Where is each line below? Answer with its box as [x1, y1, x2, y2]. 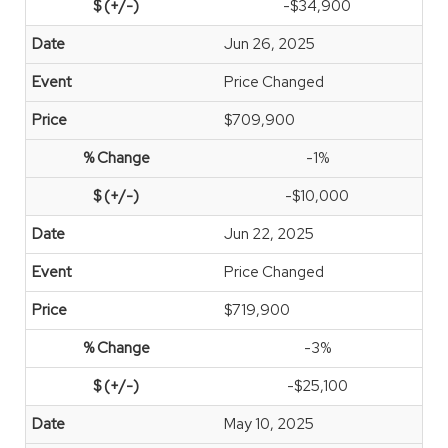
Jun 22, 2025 [224, 224, 314, 244]
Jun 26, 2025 [224, 34, 315, 54]
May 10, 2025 [224, 414, 314, 434]
